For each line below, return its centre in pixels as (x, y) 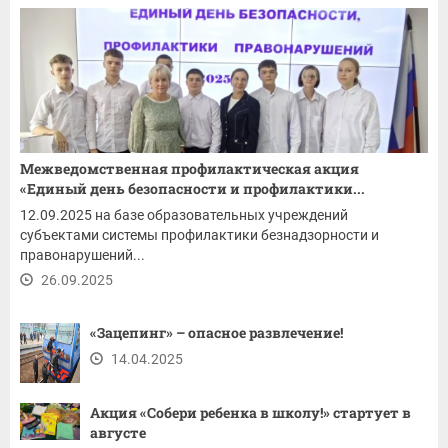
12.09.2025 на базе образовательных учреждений (184, 214)
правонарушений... (82, 254)
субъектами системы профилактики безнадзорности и (199, 234)
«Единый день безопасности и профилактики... (192, 188)
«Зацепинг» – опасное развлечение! (216, 332)
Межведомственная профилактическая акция (189, 168)
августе (118, 432)
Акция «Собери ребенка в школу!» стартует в (250, 412)
